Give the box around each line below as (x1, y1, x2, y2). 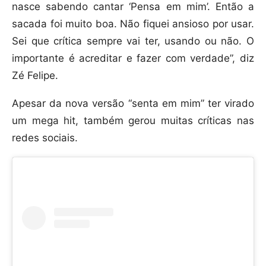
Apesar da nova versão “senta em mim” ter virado (12, 97, 254, 110)
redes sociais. (12, 132, 78, 144)
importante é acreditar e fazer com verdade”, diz (12, 52, 254, 65)
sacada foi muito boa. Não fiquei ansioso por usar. (12, 18, 254, 30)
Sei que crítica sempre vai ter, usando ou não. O (12, 35, 254, 47)
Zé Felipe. (12, 69, 58, 82)
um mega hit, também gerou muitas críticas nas (12, 115, 254, 127)
